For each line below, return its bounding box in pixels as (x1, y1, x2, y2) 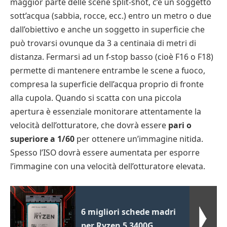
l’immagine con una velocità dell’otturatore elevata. (10, 161, 205, 172)
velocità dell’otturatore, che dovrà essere (10, 120, 168, 131)
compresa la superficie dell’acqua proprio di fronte (10, 79, 204, 90)
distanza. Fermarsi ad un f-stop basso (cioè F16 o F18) (10, 51, 213, 63)
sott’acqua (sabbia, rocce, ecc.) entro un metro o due (10, 10, 211, 22)
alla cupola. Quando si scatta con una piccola (10, 92, 181, 104)
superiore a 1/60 (10, 133, 74, 145)
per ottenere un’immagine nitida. (74, 133, 203, 145)
